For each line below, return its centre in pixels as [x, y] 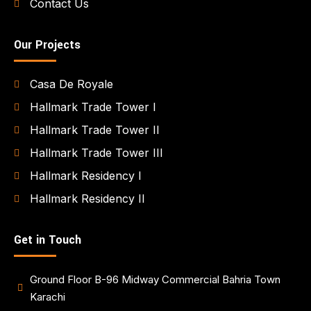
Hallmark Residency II [87, 199]
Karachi [47, 297]
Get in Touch [48, 240]
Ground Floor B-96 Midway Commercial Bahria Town [155, 280]
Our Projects [47, 45]
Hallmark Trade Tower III [96, 153]
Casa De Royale [71, 84]
